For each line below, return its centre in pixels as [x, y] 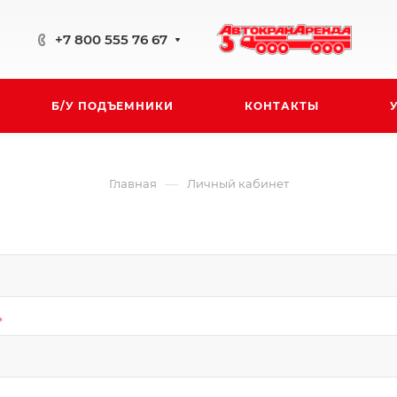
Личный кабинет [237, 183]
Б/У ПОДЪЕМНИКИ [113, 106]
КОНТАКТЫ [282, 106]
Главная [132, 183]
